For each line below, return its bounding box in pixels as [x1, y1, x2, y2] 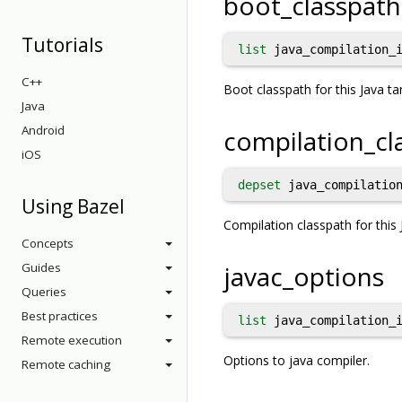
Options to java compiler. [223, 352, 370, 369]
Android [22, 122, 65, 138]
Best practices [22, 308, 98, 324]
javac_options [223, 259, 384, 293]
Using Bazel [22, 194, 125, 219]
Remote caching [22, 356, 110, 372]
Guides [22, 259, 61, 275]
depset [238, 178, 281, 192]
